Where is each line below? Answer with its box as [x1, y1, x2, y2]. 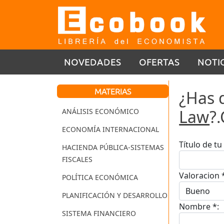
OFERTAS [139, 55, 179, 67]
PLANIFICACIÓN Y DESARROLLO [62, 190, 167, 200]
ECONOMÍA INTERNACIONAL [62, 124, 159, 134]
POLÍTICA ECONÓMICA [62, 172, 138, 182]
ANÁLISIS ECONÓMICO [62, 106, 139, 116]
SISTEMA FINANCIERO [62, 208, 136, 218]
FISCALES [62, 154, 92, 164]
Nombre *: [179, 201, 219, 212]
